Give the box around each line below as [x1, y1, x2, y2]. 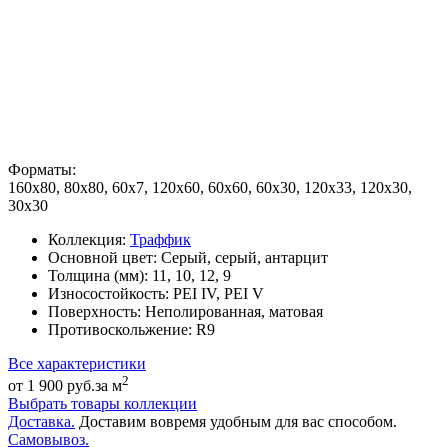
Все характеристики [8, 354, 146, 372]
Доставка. [8, 413, 75, 431]
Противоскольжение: [48, 320, 192, 338]
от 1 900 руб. [8, 377, 95, 395]
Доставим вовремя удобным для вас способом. [75, 413, 397, 431]
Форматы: [8, 160, 76, 178]
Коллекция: [48, 230, 126, 248]
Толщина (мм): [48, 266, 148, 284]
